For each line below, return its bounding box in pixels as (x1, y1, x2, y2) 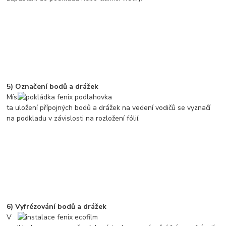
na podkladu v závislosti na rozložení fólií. (7, 113, 140, 123)
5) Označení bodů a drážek (7, 81, 99, 91)
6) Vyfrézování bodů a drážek (7, 201, 107, 211)
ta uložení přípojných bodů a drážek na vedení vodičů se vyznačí (7, 102, 211, 112)
